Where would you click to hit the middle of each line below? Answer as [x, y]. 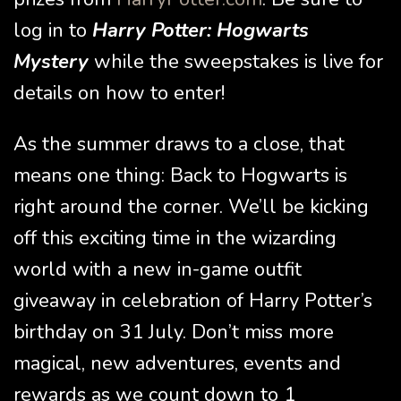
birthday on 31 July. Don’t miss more [174, 333]
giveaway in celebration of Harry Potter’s [193, 301]
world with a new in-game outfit [158, 270]
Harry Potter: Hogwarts [200, 31]
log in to [53, 31]
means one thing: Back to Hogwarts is [180, 176]
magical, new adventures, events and [177, 364]
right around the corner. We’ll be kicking [191, 207]
